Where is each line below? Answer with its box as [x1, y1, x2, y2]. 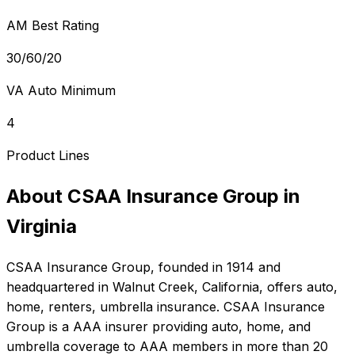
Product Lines [6, 147, 90, 164]
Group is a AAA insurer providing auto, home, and [6, 319, 311, 335]
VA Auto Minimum [6, 82, 116, 99]
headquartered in [6, 279, 109, 296]
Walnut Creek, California [113, 279, 259, 296]
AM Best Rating [6, 17, 99, 34]
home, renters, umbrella [6, 299, 153, 315]
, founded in [151, 259, 227, 276]
